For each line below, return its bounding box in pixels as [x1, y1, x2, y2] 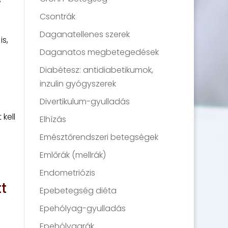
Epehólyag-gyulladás [40, 203, 126, 214]
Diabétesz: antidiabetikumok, [40, 64, 154, 76]
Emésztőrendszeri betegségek [40, 131, 159, 143]
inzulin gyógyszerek [40, 78, 117, 90]
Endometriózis [40, 167, 96, 179]
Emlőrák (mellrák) [40, 149, 106, 161]
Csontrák [40, 11, 76, 22]
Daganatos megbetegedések [40, 46, 159, 58]
